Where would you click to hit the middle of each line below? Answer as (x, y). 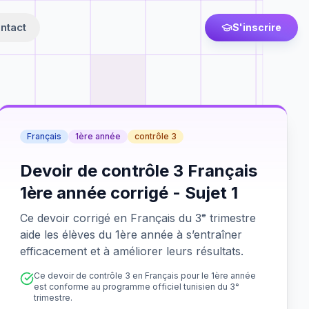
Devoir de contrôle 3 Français (139, 171)
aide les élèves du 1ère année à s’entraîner (131, 235)
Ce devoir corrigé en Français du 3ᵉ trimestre (138, 218)
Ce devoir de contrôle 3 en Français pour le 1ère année (145, 276)
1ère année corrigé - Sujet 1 (129, 193)
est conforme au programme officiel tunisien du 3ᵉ (137, 287)
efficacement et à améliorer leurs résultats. (132, 251)
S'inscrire (257, 27)
